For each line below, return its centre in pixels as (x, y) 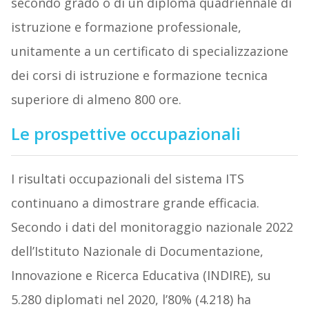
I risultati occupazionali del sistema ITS (127, 179)
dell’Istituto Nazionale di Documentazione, (137, 251)
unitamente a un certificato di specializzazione (149, 51)
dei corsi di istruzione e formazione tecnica (139, 76)
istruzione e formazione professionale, (126, 27)
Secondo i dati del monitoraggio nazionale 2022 (152, 227)
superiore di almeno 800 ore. (96, 100)
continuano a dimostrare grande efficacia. (135, 203)
